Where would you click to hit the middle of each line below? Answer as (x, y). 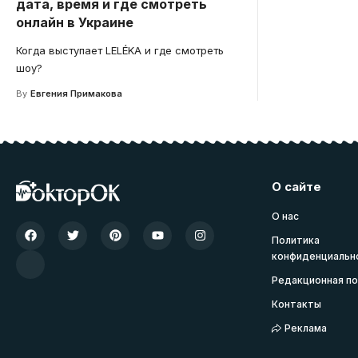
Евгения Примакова (76, 93)
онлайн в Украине (75, 22)
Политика (296, 240)
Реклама (306, 328)
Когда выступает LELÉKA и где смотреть (120, 50)
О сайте (296, 186)
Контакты (296, 304)
